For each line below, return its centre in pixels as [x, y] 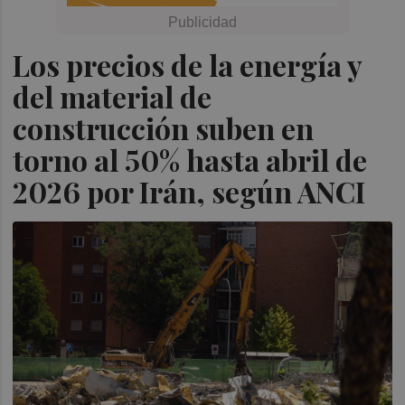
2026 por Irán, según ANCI [189, 191]
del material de [113, 96]
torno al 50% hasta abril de [190, 160]
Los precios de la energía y [188, 65]
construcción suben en [164, 128]
